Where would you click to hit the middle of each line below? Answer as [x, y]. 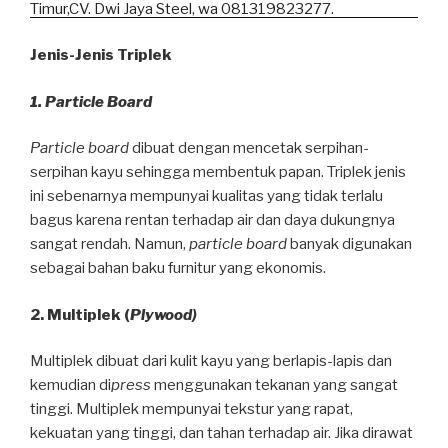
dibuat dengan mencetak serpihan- [249, 148]
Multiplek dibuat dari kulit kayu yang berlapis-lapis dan [211, 361]
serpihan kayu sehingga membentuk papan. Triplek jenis [218, 172]
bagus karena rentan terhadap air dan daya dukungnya [212, 220]
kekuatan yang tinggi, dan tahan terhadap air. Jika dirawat [221, 433]
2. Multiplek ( [80, 314]
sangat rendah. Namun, [109, 244]
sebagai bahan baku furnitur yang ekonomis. [178, 268]
